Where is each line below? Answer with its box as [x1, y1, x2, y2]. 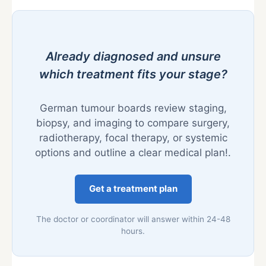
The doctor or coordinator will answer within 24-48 [36, 214, 230, 224]
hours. [121, 226, 145, 236]
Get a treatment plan [88, 183, 178, 194]
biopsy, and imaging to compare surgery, [36, 117, 230, 129]
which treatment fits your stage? [39, 67, 227, 81]
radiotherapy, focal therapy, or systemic [39, 132, 227, 144]
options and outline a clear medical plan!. [35, 147, 231, 159]
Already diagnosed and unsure [45, 49, 221, 64]
